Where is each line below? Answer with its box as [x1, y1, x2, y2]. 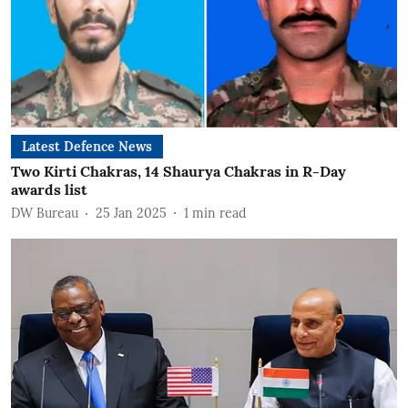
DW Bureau [11, 204, 78, 221]
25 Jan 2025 [96, 204, 167, 221]
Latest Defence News [22, 138, 152, 155]
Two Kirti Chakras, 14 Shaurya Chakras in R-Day [11, 162, 346, 180]
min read [192, 204, 246, 221]
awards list [11, 180, 87, 199]
